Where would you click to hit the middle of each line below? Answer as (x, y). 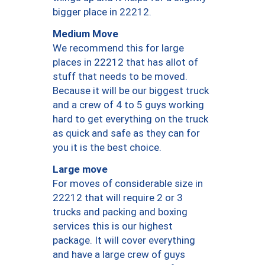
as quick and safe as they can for (126, 133)
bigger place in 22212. (102, 12)
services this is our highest (113, 226)
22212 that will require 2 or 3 (118, 198)
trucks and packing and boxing (120, 212)
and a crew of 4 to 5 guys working (128, 105)
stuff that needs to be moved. (120, 77)
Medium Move (85, 33)
